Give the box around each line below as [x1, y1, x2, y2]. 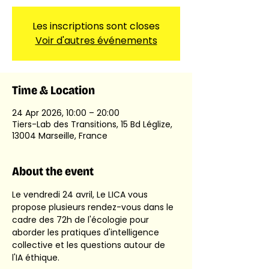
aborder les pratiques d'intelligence [12, 226, 162, 238]
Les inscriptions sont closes [32, 19, 160, 33]
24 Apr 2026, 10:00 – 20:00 [12, 107, 119, 119]
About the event [12, 164, 94, 178]
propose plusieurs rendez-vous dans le [12, 201, 176, 213]
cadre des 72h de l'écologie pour [12, 214, 151, 226]
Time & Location [12, 83, 95, 97]
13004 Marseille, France [12, 130, 107, 142]
